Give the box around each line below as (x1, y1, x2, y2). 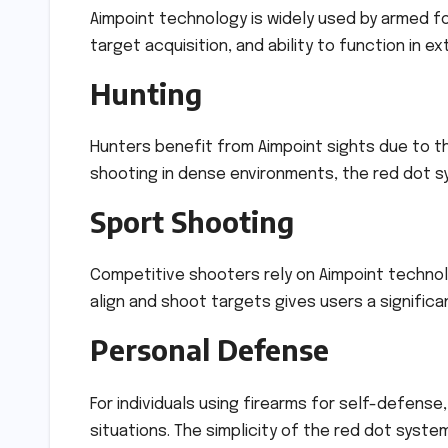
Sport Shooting (90, 204, 294, 240)
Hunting (90, 75, 202, 111)
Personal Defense (90, 332, 329, 368)
